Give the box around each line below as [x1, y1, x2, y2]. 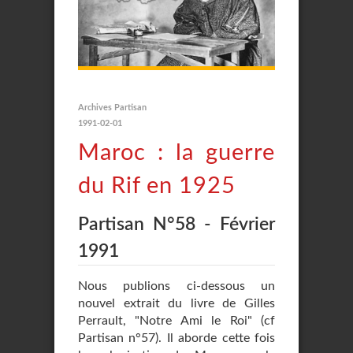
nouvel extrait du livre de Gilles [78, 297, 275, 310]
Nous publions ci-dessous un [78, 280, 275, 292]
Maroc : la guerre [78, 142, 275, 165]
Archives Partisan [78, 103, 147, 112]
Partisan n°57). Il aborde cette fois [78, 332, 275, 344]
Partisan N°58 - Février [78, 215, 275, 233]
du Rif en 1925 [78, 175, 236, 198]
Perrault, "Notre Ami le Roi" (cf [78, 314, 275, 327]
